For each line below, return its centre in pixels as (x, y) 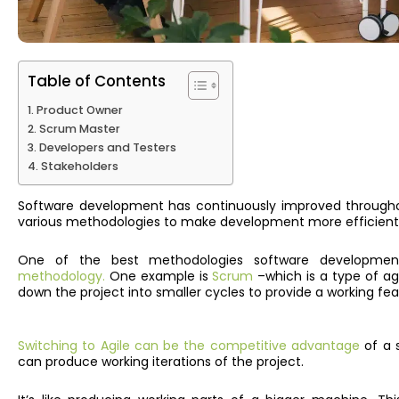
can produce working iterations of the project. (161, 362)
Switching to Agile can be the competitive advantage (189, 346)
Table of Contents (97, 81)
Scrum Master (79, 129)
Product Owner (79, 110)
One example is (159, 276)
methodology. (61, 276)
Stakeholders (79, 167)
